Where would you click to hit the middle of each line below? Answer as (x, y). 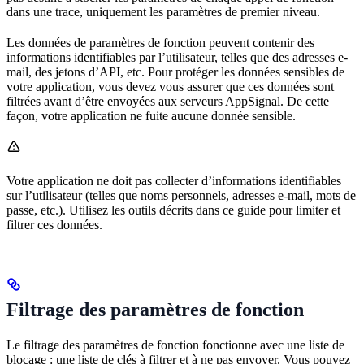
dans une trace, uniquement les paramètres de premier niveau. (163, 11)
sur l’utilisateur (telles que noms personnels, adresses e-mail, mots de (181, 195)
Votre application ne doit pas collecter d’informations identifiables (174, 180)
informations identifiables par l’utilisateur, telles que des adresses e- (177, 57)
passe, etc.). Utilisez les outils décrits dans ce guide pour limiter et (173, 210)
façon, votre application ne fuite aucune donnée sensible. (151, 115)
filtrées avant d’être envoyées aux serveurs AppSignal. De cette (168, 101)
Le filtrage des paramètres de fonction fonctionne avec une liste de (175, 344)
